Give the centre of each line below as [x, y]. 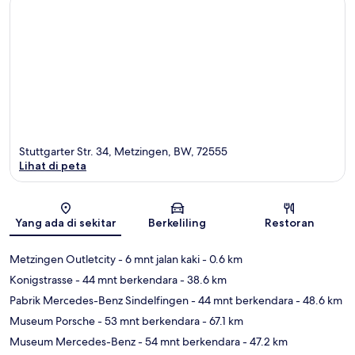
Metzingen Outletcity [63, 260]
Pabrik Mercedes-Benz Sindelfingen [99, 301]
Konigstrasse [41, 280]
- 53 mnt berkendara [147, 321]
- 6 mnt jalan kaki [158, 260]
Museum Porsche [52, 321]
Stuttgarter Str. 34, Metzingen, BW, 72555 [123, 152]
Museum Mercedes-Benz [73, 342]
